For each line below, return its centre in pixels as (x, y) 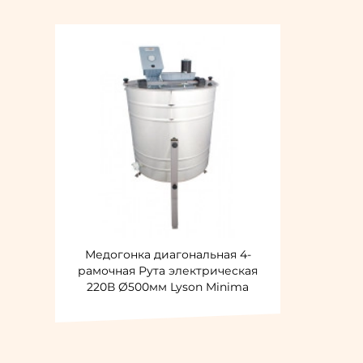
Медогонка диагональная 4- (168, 254)
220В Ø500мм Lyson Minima (168, 287)
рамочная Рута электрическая (168, 271)
